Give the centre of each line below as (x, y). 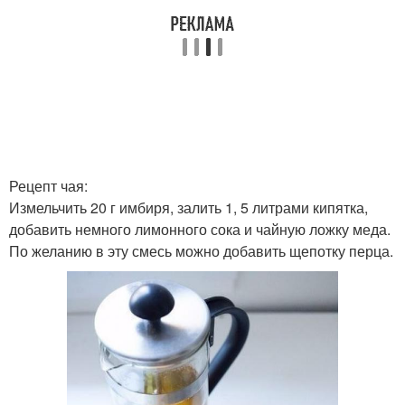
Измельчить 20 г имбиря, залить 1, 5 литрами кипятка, (188, 207)
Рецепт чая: (48, 186)
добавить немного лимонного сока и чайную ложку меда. (200, 229)
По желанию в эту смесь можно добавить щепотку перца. (201, 251)
